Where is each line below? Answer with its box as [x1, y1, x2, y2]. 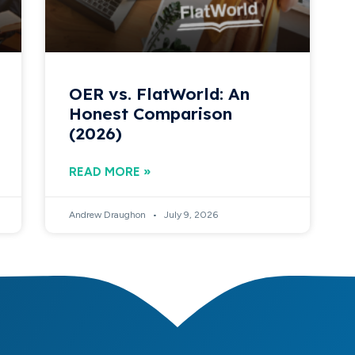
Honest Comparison [69, 102, 233, 124]
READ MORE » [69, 164, 151, 179]
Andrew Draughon [69, 208, 149, 220]
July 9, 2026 [162, 208, 219, 220]
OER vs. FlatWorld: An [69, 82, 250, 104]
